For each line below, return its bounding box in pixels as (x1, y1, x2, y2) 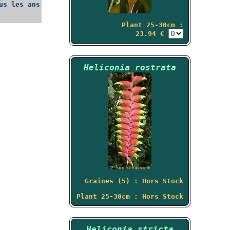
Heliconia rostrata (83, 63, 176, 72)
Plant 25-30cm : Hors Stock (76, 193, 183, 200)
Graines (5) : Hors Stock (84, 177, 183, 185)
